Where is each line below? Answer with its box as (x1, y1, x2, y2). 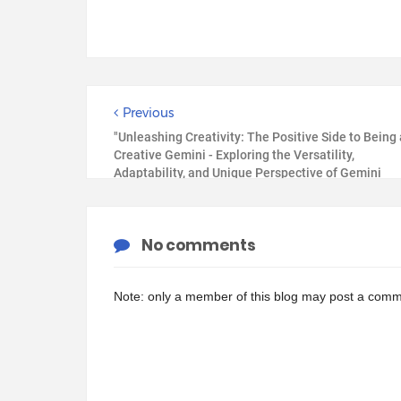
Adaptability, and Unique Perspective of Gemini (114, 166, 381, 180)
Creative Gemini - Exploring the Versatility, (114, 148, 354, 162)
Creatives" (114, 183, 173, 198)
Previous (123, 105, 174, 121)
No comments (141, 235, 256, 256)
